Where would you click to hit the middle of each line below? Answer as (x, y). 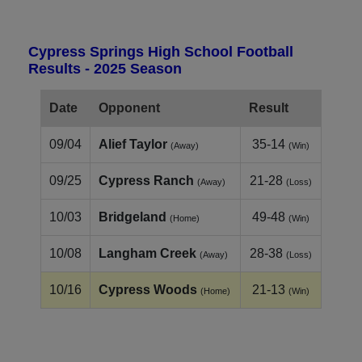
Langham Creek (147, 253)
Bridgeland (133, 217)
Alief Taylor (133, 144)
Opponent (129, 107)
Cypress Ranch (146, 180)
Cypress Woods (148, 289)
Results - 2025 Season (105, 68)
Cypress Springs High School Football (161, 51)
